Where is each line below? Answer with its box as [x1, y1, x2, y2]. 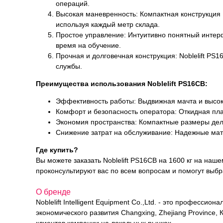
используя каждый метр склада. [56, 20, 160, 28]
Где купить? [36, 146, 78, 154]
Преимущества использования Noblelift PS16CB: [36, 80, 208, 88]
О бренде [36, 188, 71, 196]
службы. [56, 62, 82, 70]
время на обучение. [56, 41, 121, 49]
